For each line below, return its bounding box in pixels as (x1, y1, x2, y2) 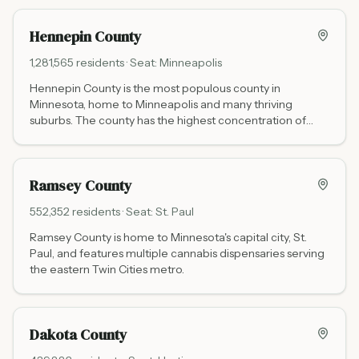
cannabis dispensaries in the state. (30, 129, 205, 143)
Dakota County (30, 325, 127, 345)
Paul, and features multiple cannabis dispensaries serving (30, 246, 325, 260)
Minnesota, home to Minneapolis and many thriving (30, 97, 292, 111)
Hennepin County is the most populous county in (30, 81, 280, 95)
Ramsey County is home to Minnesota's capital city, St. (30, 230, 307, 244)
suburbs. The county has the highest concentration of (30, 113, 306, 127)
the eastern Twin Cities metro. (30, 262, 184, 276)
